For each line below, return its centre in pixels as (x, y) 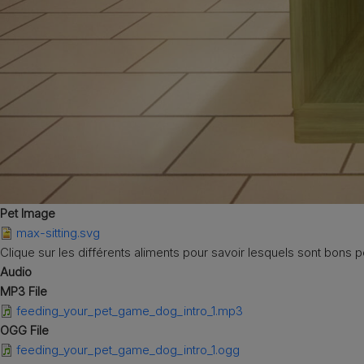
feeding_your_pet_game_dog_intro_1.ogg (128, 350)
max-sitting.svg (58, 233)
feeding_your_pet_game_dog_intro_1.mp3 (130, 311)
